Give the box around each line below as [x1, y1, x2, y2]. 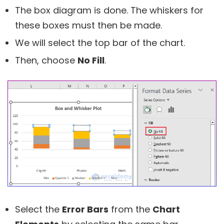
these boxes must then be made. [15, 19, 162, 32]
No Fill [77, 54, 104, 67]
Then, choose [15, 54, 77, 67]
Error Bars [62, 202, 108, 215]
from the [108, 202, 152, 215]
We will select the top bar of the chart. [15, 36, 185, 49]
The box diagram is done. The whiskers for [15, 4, 203, 17]
